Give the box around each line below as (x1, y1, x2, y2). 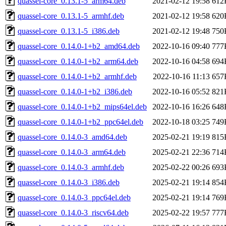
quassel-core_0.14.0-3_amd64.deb (18, 132, 127, 141)
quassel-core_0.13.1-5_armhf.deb (18, 11, 124, 20)
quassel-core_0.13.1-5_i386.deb (18, 26, 120, 35)
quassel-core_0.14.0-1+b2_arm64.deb (18, 56, 138, 66)
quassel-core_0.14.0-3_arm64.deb (18, 147, 126, 156)
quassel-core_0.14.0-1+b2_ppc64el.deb (18, 117, 143, 126)
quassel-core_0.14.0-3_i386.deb (18, 178, 120, 187)
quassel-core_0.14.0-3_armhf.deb (18, 162, 124, 172)
